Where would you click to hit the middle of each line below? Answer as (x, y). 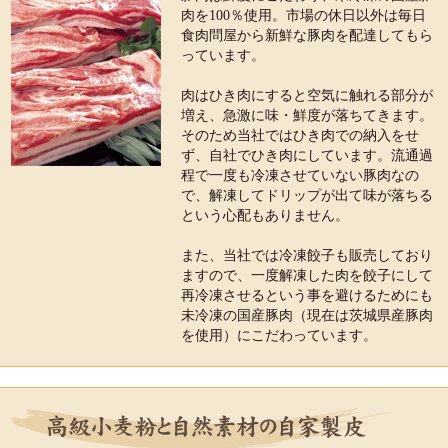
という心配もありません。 (265, 215)
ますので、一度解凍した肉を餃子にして (307, 275)
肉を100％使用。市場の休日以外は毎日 (303, 15)
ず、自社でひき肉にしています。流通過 (307, 155)
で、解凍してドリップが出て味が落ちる (307, 195)
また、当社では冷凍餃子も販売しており (307, 255)
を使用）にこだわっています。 (279, 335)
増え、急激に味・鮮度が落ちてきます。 (307, 115)
